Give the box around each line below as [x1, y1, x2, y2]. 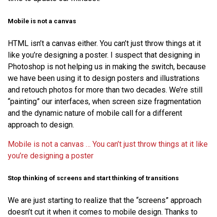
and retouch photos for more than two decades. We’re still [8, 85, 202, 94]
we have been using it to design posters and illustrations [8, 73, 200, 83]
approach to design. [8, 120, 74, 129]
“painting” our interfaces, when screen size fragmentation [8, 96, 201, 106]
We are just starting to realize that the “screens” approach [8, 196, 201, 205]
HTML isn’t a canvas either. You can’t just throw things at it [8, 38, 201, 48]
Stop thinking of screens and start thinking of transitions [8, 174, 179, 182]
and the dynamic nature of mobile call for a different [8, 108, 182, 118]
